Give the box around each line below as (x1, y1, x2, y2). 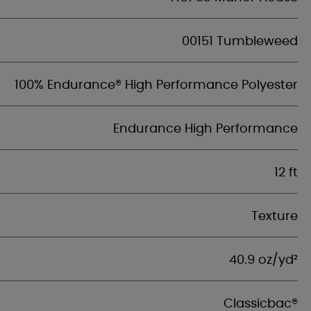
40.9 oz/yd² (229, 254, 298, 267)
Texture (251, 210, 298, 223)
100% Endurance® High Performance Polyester (15, 79, 298, 92)
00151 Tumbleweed (182, 35, 298, 48)
